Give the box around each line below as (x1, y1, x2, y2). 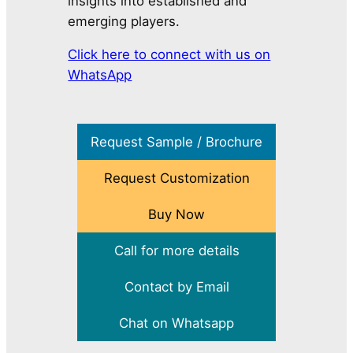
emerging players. (68, 13, 180, 29)
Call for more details (113, 243, 240, 259)
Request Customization (103, 170, 250, 187)
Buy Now (148, 206, 205, 223)
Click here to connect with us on (68, 46, 271, 63)
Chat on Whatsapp (119, 315, 234, 332)
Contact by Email (124, 279, 229, 295)
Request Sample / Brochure (91, 134, 262, 150)
